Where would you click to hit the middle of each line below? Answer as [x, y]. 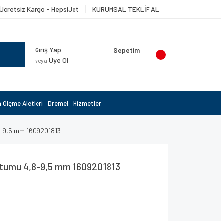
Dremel [58, 103]
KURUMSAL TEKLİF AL [126, 9]
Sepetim [127, 50]
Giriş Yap [48, 50]
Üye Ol [58, 60]
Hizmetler [87, 103]
